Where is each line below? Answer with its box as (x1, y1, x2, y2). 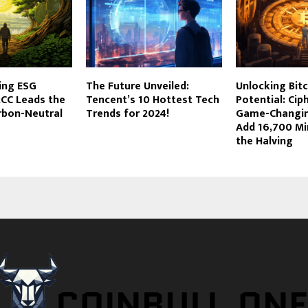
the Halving (235, 132, 293, 151)
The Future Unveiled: (85, 77, 189, 96)
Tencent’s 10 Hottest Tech (85, 91, 219, 110)
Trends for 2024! (85, 104, 169, 124)
